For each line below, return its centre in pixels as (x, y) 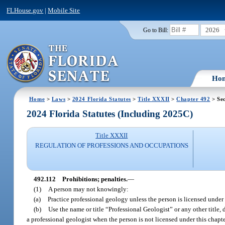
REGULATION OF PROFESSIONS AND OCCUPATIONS (111, 146)
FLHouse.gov (25, 10)
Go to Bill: (155, 30)
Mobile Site (64, 10)
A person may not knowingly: (89, 189)
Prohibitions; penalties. (95, 179)
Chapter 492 (193, 99)
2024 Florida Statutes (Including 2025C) (110, 114)
